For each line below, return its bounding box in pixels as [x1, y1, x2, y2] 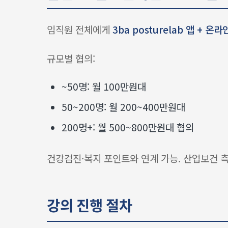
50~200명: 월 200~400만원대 [61, 100, 185, 114]
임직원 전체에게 [47, 22, 112, 36]
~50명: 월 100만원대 [61, 79, 146, 94]
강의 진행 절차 [47, 194, 132, 216]
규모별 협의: [47, 51, 95, 65]
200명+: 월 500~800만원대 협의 [61, 120, 194, 134]
